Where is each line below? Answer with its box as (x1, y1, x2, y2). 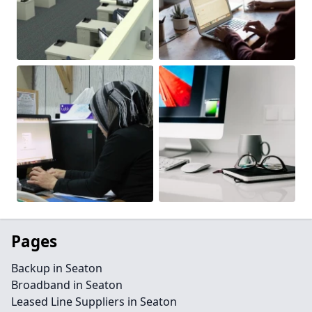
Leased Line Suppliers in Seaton (11, 294, 177, 309)
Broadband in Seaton (11, 277, 123, 292)
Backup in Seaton (11, 260, 102, 276)
